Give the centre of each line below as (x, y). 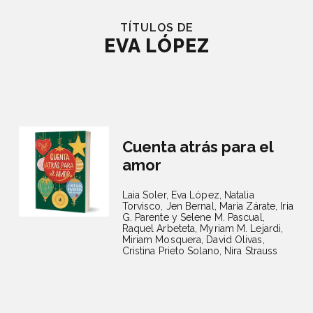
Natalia (239, 195)
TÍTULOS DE (156, 28)
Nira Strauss (251, 251)
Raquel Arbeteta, (160, 228)
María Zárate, (248, 206)
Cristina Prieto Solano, (172, 251)
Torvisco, (143, 206)
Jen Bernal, (191, 206)
